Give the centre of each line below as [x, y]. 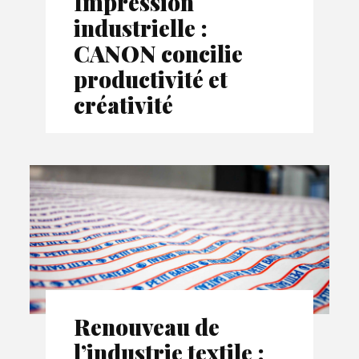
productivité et [151, 79]
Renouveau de [147, 327]
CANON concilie [159, 53]
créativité [124, 104]
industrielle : [141, 27]
